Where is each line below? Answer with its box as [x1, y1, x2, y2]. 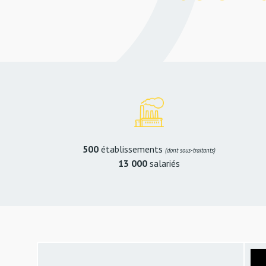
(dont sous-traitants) [165, 146, 216, 154]
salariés [150, 157, 180, 169]
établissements [99, 143, 166, 155]
